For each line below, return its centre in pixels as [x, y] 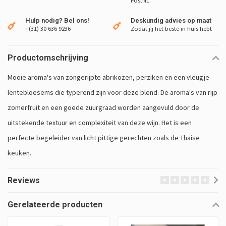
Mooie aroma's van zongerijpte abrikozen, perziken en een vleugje [108, 77]
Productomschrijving [48, 58]
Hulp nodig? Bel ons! [57, 21]
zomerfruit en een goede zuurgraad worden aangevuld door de [103, 108]
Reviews [24, 181]
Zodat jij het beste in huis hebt [171, 29]
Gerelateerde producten [55, 205]
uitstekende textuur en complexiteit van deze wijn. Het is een [100, 123]
